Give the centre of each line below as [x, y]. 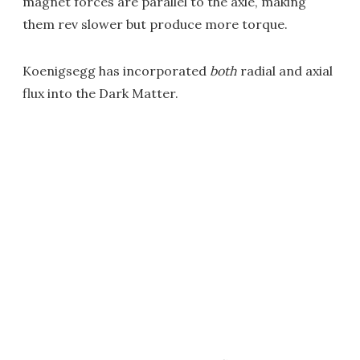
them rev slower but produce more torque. [155, 24]
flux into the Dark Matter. [100, 93]
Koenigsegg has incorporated [116, 70]
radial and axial [285, 70]
